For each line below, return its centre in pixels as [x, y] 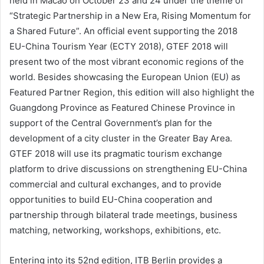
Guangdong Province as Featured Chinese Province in [122, 108]
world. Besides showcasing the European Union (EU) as [125, 77]
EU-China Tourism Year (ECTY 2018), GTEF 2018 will [119, 46]
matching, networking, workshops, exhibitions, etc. [115, 230]
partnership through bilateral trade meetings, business [123, 215]
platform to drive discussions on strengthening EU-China [128, 169]
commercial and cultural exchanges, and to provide [115, 184]
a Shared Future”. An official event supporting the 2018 [123, 31]
